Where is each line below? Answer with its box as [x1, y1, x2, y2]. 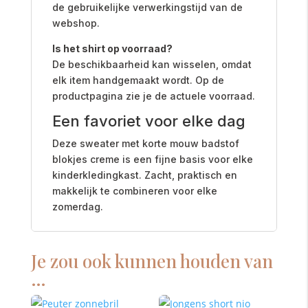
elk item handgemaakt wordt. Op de [52, 74, 224, 86]
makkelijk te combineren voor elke [52, 184, 217, 197]
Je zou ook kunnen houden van [30, 248, 273, 273]
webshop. [52, 16, 100, 29]
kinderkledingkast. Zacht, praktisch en [52, 168, 237, 181]
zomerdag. [52, 200, 103, 212]
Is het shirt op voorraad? [52, 42, 173, 54]
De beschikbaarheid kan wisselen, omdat [52, 58, 252, 70]
